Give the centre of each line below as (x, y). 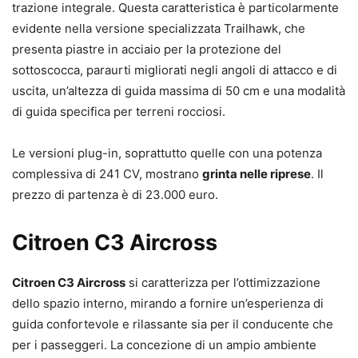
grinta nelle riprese (257, 174)
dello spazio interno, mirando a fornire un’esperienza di (168, 304)
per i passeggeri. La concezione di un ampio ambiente (164, 345)
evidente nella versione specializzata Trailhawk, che (159, 29)
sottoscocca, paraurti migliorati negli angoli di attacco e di (175, 70)
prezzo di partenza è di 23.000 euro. (115, 195)
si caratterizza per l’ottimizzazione (223, 283)
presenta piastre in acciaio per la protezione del (147, 50)
